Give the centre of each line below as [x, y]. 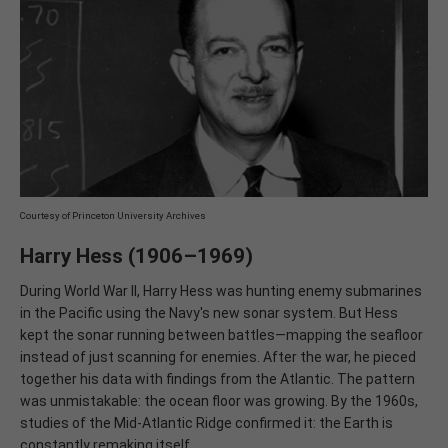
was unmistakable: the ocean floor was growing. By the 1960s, [219, 400]
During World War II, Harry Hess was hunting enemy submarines [221, 290]
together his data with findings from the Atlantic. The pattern [217, 378]
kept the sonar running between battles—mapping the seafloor [221, 334]
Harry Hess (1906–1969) [136, 255]
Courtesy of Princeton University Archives [113, 215]
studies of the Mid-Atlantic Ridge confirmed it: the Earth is [206, 422]
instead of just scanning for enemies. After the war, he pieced [218, 356]
